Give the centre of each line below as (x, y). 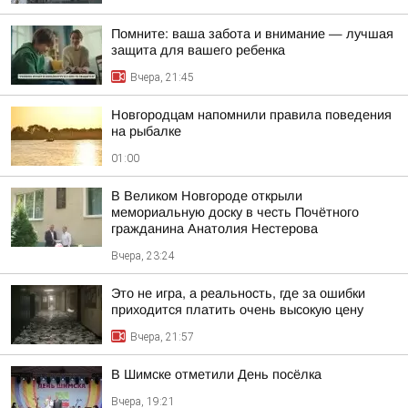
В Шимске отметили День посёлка (216, 374)
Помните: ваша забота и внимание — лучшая (252, 34)
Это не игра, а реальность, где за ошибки (238, 293)
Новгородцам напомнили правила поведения (251, 115)
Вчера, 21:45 (162, 77)
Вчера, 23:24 (143, 256)
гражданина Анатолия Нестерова (214, 229)
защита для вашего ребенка (198, 50)
